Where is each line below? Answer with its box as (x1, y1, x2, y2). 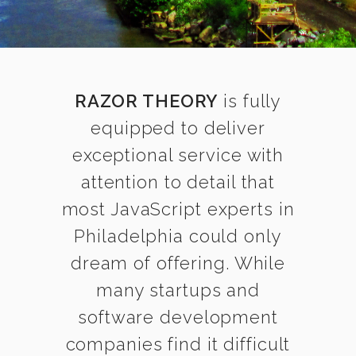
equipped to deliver (91, 118, 265, 138)
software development (78, 307, 278, 327)
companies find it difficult (65, 334, 291, 354)
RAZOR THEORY (74, 91, 219, 111)
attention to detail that (80, 172, 276, 192)
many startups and (96, 280, 260, 300)
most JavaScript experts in (61, 199, 295, 219)
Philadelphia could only (74, 226, 282, 246)
